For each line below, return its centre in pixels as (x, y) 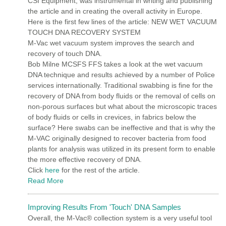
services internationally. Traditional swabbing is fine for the (120, 85)
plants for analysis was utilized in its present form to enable (122, 149)
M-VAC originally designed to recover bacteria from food (117, 138)
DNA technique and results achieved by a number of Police (121, 74)
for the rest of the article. (100, 170)
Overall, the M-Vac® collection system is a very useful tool (120, 218)
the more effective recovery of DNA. (85, 159)
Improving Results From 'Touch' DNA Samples (104, 207)
